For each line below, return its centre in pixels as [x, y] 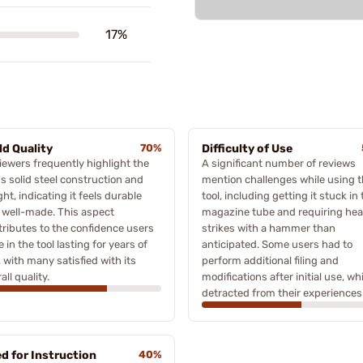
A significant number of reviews [279, 163]
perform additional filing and [270, 261]
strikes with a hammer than [269, 228]
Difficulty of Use [247, 149]
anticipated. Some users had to [277, 244]
